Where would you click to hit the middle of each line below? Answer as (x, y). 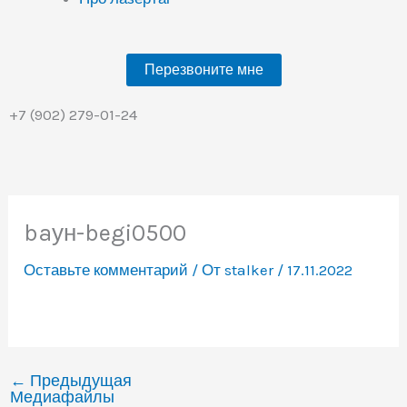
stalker (251, 269)
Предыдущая (79, 380)
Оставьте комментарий (106, 269)
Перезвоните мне (203, 69)
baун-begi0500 (105, 233)
